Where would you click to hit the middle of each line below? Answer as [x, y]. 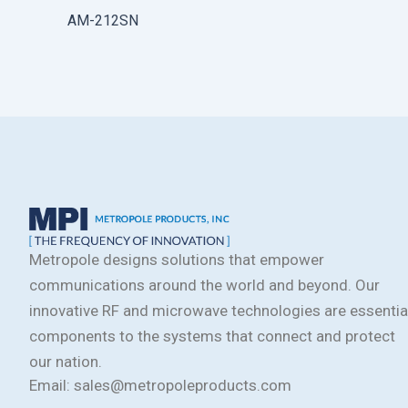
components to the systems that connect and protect [212, 336]
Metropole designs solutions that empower [177, 260]
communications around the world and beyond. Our [204, 285]
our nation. [66, 362]
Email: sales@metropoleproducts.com [160, 385]
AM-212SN [103, 20]
